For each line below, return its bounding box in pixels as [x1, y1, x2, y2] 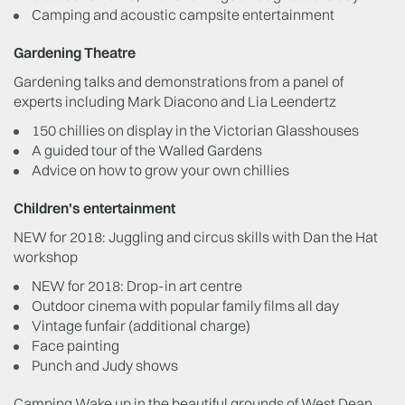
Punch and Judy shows [32, 356, 178, 374]
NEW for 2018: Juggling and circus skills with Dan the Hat [14, 228, 378, 246]
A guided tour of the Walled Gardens [32, 141, 262, 159]
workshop [14, 248, 78, 266]
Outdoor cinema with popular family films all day [32, 297, 339, 315]
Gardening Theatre [14, 43, 136, 61]
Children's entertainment [14, 199, 175, 217]
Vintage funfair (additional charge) [32, 316, 250, 334]
